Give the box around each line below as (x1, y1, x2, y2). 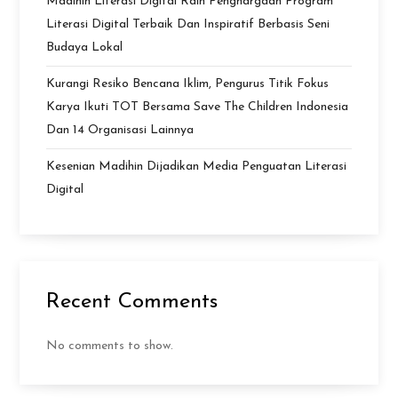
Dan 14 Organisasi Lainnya (46, 123, 195, 138)
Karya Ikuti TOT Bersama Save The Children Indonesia (46, 100, 349, 115)
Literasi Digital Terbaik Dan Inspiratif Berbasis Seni (46, 18, 330, 32)
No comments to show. (46, 339, 174, 354)
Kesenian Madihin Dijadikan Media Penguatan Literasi (46, 160, 347, 174)
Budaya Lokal (46, 41, 123, 55)
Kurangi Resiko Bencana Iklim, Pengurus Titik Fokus (46, 77, 330, 92)
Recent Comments (46, 291, 219, 314)
